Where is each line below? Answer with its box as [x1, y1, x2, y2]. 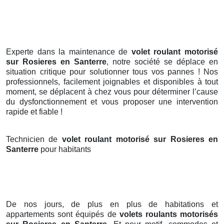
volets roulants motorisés [119, 210, 218, 219]
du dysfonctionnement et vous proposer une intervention [6, 97, 218, 106]
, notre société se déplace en [106, 57, 218, 66]
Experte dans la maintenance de [6, 47, 131, 56]
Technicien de [6, 135, 62, 144]
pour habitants [40, 145, 91, 154]
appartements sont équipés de [6, 210, 119, 219]
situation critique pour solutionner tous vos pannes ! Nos [6, 67, 218, 76]
